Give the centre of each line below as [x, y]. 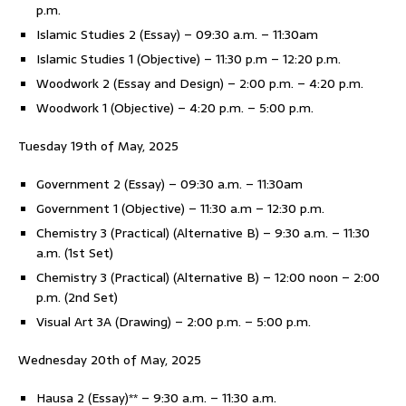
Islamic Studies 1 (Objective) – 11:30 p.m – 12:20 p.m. [188, 59]
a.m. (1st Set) [75, 253]
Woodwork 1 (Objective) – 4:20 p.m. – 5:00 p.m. [175, 108]
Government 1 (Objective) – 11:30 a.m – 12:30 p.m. [180, 208]
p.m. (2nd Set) [77, 297]
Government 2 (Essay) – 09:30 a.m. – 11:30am [169, 184]
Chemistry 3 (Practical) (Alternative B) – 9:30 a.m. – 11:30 [203, 233]
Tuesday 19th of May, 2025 [98, 146]
